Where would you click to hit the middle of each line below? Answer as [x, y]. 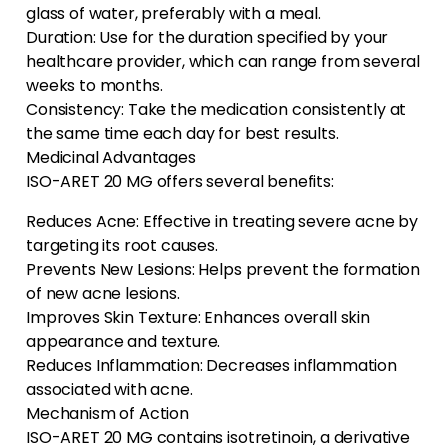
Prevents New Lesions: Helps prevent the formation [223, 270]
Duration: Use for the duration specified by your [207, 38]
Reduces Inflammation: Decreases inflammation [211, 366]
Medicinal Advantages [111, 158]
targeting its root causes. [122, 246]
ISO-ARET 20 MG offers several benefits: [180, 182]
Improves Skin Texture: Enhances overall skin [198, 318]
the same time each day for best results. [182, 134]
